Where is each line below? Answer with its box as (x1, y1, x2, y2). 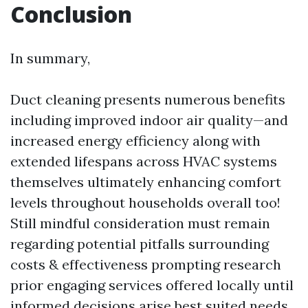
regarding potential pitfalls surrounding (10, 235, 269, 253)
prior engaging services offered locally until (10, 276, 294, 294)
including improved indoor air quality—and (10, 111, 288, 129)
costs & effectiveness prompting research (10, 256, 281, 274)
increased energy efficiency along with (10, 132, 261, 150)
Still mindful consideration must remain (10, 214, 270, 232)
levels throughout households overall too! (10, 194, 280, 212)
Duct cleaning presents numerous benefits (10, 91, 285, 109)
